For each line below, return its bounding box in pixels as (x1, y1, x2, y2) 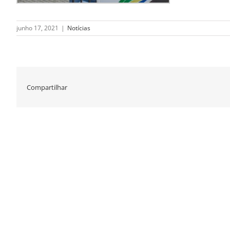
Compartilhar (27, 82, 67, 92)
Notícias (67, 24, 90, 33)
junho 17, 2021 (16, 24, 59, 33)
